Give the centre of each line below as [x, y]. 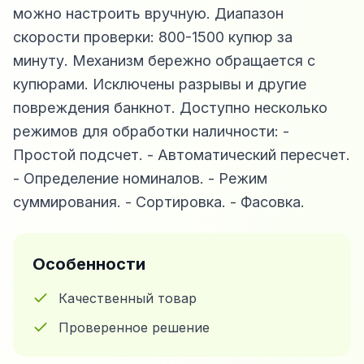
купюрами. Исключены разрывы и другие [160, 84]
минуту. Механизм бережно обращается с [164, 60]
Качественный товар [128, 298]
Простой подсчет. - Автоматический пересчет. [182, 154]
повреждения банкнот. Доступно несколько [170, 107]
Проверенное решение [134, 327]
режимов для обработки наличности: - [151, 131]
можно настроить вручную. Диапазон [148, 13]
